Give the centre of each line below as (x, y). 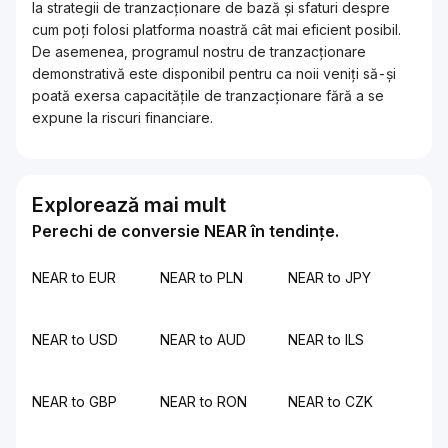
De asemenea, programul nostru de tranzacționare (199, 51)
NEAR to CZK (330, 401)
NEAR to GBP (74, 401)
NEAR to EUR (74, 277)
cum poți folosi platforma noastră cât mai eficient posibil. (216, 29)
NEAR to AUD (203, 339)
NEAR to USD (75, 339)
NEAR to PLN (201, 277)
